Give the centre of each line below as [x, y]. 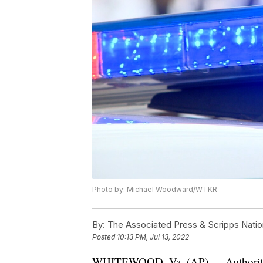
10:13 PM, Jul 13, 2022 [153, 237]
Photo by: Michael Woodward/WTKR [155, 190]
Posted [104, 237]
